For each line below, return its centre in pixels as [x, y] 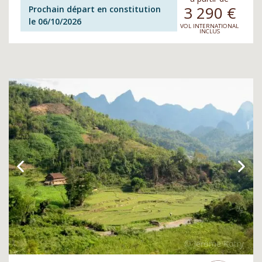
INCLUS [209, 31]
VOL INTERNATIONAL [209, 26]
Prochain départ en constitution [95, 9]
